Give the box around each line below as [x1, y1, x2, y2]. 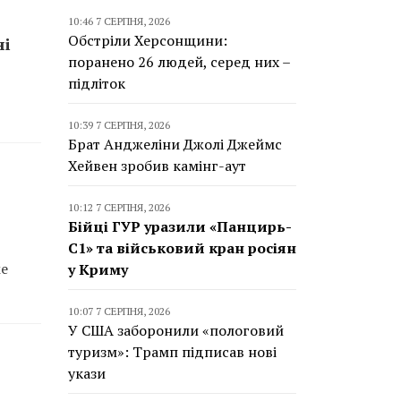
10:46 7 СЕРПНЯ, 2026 [68, 14, 170, 28]
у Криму [68, 260, 128, 279]
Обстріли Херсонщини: [68, 30, 227, 50]
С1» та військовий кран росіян [68, 238, 296, 258]
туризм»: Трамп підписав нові [68, 342, 277, 362]
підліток [68, 73, 125, 93]
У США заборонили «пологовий [68, 320, 284, 340]
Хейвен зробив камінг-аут [68, 156, 246, 175]
